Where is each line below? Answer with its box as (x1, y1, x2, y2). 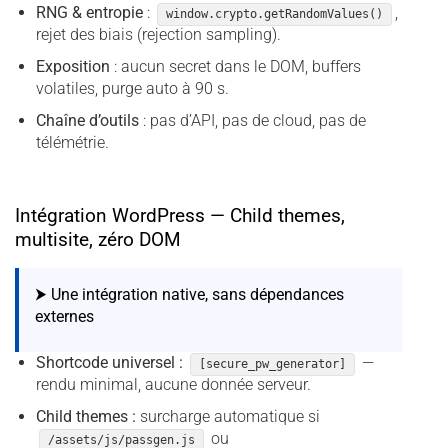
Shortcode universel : (35, 353, 183, 373)
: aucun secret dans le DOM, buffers (109, 56, 361, 76)
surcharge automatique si (135, 406, 320, 426)
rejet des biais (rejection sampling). (35, 25, 281, 45)
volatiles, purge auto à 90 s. (35, 78, 229, 98)
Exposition (35, 56, 110, 76)
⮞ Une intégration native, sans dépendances (35, 285, 344, 305)
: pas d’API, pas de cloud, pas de (138, 110, 366, 130)
